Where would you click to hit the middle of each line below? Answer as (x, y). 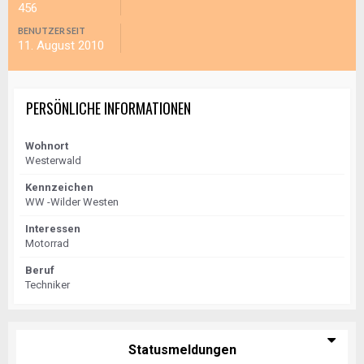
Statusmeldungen (182, 350)
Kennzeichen (59, 187)
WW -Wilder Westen (72, 202)
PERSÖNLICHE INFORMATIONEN (108, 108)
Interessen (53, 229)
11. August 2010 (61, 45)
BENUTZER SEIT (52, 30)
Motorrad (47, 243)
